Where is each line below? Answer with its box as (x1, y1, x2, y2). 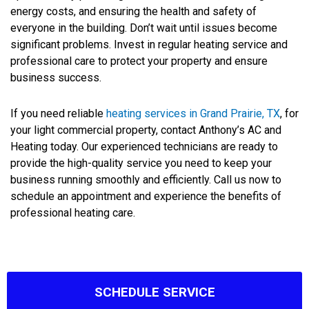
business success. (10, 70, 101, 84)
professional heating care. (10, 206, 135, 219)
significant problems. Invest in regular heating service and (10, 37, 288, 51)
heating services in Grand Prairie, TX (106, 106, 280, 120)
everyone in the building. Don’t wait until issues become (10, 21, 277, 34)
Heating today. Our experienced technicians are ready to (10, 139, 278, 153)
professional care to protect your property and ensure (10, 54, 268, 68)
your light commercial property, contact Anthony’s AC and (10, 123, 281, 137)
